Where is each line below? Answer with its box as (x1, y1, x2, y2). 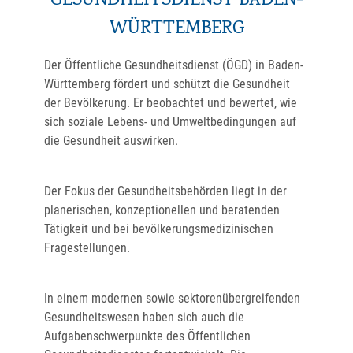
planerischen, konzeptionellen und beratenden (44, 203, 280, 217)
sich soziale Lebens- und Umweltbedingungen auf (44, 114, 296, 129)
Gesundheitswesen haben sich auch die (44, 310, 244, 325)
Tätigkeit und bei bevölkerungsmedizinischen (44, 221, 273, 236)
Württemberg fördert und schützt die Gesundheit (44, 76, 290, 91)
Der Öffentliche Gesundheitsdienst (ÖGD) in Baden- (44, 58, 303, 72)
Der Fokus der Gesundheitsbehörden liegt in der (44, 184, 287, 199)
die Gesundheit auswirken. (44, 133, 178, 148)
